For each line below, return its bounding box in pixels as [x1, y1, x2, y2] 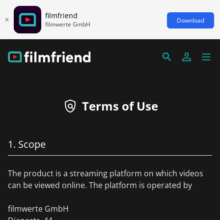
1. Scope [8, 137, 46, 151]
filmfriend [45, 10, 78, 20]
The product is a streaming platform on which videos [8, 168, 203, 179]
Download [177, 16, 204, 25]
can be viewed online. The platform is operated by [8, 180, 192, 191]
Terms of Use [82, 98, 158, 114]
